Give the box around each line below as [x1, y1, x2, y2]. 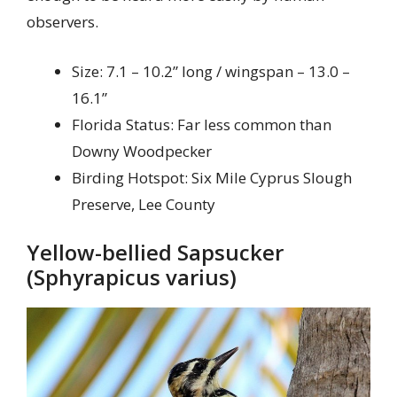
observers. [27, 12, 98, 33]
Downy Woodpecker [72, 140, 212, 161]
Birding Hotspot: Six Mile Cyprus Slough [72, 167, 352, 188]
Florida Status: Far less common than [72, 113, 331, 135]
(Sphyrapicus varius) [27, 262, 237, 292]
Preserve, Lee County [72, 193, 215, 214]
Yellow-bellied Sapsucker [27, 237, 284, 268]
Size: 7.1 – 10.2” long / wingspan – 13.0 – [72, 60, 350, 82]
